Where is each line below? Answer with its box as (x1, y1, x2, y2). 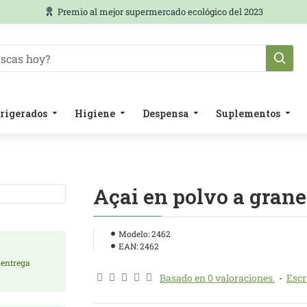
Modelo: (119, 228, 149, 239)
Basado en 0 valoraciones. (160, 271, 275, 284)
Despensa (143, 106, 188, 120)
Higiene (75, 106, 115, 120)
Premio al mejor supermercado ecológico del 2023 (57, 5, 263, 18)
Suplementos (216, 106, 280, 120)
